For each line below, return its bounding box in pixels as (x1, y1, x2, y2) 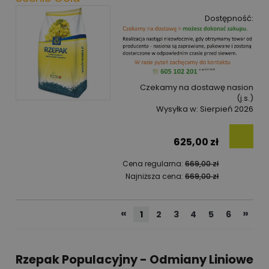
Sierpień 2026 (200, 103, 253, 115)
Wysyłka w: (156, 103, 198, 115)
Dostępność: (205, 12, 253, 24)
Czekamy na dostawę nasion (140, 81, 253, 93)
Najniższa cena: (125, 171, 186, 181)
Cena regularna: (122, 159, 186, 169)
